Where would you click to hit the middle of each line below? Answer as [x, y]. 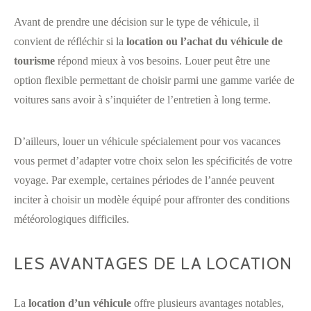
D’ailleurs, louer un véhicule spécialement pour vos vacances [147, 141]
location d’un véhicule [80, 303]
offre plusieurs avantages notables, [208, 303]
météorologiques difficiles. [72, 219]
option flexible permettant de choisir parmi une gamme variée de [154, 80]
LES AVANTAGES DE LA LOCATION [153, 263]
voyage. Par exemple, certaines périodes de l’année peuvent [144, 180]
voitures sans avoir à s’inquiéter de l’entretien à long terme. [142, 99]
